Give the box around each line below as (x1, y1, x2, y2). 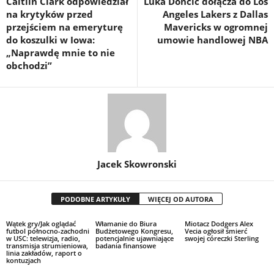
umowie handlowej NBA (157, 33, 268, 46)
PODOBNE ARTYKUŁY (61, 194, 130, 204)
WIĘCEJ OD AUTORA (148, 194, 213, 204)
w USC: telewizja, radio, (6, 233, 80, 243)
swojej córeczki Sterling (184, 233, 259, 243)
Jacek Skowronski (97, 157, 177, 170)
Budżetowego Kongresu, (95, 226, 173, 235)
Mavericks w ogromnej (164, 20, 268, 33)
